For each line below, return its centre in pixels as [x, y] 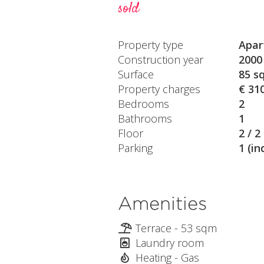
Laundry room [169, 242]
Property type [150, 44]
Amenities [162, 203]
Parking [135, 148]
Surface [136, 74]
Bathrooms [145, 118]
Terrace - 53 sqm [176, 228]
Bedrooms [143, 103]
